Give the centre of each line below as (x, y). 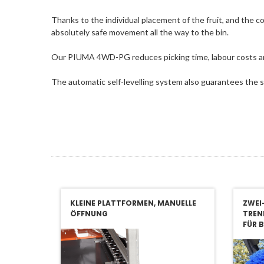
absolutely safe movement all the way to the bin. (140, 32)
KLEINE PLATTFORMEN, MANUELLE (133, 203)
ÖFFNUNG (89, 214)
